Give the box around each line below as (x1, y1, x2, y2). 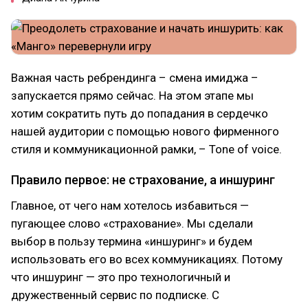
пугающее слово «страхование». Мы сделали (11, 217, 253, 230)
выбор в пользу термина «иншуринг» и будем (11, 234, 252, 248)
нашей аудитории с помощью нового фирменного (11, 124, 279, 138)
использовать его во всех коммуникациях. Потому (11, 252, 283, 266)
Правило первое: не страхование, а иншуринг (11, 173, 275, 187)
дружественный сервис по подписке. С (11, 288, 219, 302)
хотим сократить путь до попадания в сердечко (11, 107, 268, 120)
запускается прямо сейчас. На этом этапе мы (11, 89, 254, 102)
